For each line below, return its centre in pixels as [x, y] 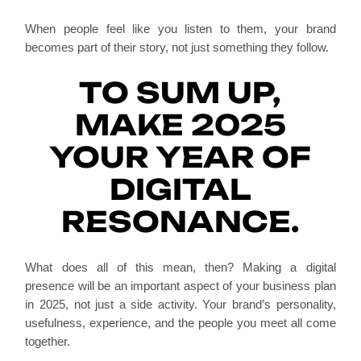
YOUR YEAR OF [180, 158]
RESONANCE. [180, 222]
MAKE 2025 [180, 125]
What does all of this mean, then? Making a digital [180, 268]
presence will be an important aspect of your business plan [180, 286]
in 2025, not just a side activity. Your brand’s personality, [180, 305]
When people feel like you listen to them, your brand [180, 29]
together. [48, 342]
